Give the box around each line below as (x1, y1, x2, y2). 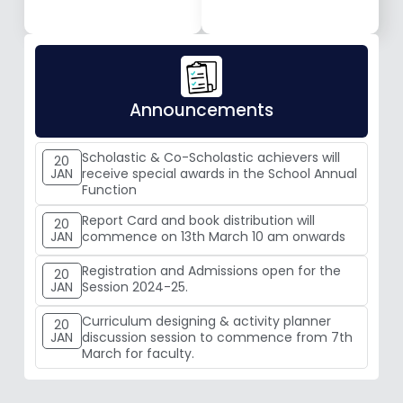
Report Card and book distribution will (81, 211, 315, 230)
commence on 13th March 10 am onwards (81, 228, 345, 246)
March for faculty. (81, 345, 194, 363)
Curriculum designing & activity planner (81, 312, 331, 331)
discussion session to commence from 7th (81, 328, 353, 347)
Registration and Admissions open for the (81, 262, 341, 281)
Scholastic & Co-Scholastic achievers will (81, 148, 340, 167)
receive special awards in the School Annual (81, 165, 357, 184)
